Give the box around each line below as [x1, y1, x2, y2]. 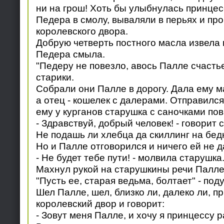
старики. [35, 71, 74, 83]
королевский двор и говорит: [35, 198, 164, 209]
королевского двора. [35, 25, 128, 37]
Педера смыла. [35, 48, 105, 60]
